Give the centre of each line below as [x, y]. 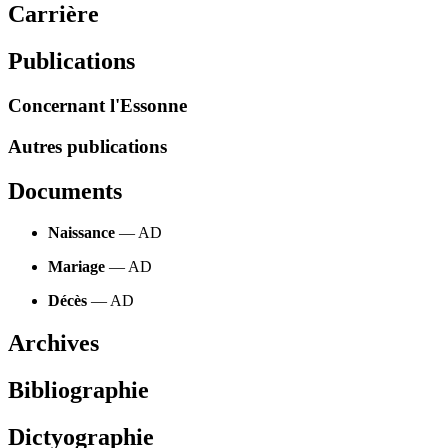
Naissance [81, 233]
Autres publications [87, 146]
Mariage [76, 267]
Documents [65, 190]
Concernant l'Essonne [97, 105]
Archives [53, 343]
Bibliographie [78, 390]
